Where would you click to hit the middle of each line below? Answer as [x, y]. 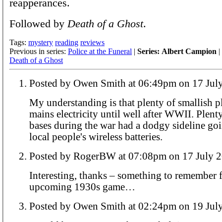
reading [67, 42]
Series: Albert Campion [177, 51]
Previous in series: [39, 51]
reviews [92, 42]
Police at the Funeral [100, 51]
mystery [41, 42]
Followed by [38, 23]
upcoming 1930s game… [82, 187]
